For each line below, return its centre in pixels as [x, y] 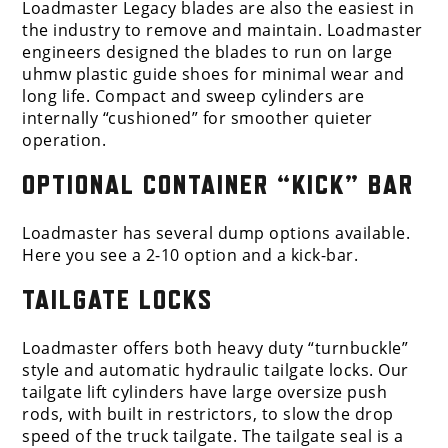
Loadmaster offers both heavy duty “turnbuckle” [215, 348]
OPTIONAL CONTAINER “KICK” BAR [218, 185]
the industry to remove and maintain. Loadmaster [222, 30]
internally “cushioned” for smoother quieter [197, 118]
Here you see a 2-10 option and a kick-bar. [190, 255]
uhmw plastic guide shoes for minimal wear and [213, 74]
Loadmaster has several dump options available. [216, 233]
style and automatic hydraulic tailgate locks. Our [215, 370]
